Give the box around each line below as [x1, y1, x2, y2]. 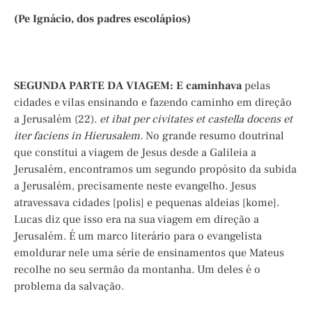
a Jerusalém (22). [14, 112, 100, 127]
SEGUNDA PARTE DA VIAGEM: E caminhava [14, 79, 242, 93]
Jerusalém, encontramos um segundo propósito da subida [14, 162, 297, 177]
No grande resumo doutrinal [143, 129, 284, 143]
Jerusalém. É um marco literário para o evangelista [14, 229, 262, 244]
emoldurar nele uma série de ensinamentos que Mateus [14, 246, 284, 260]
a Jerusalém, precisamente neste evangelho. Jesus [14, 179, 256, 194]
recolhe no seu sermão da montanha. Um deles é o [14, 263, 260, 277]
